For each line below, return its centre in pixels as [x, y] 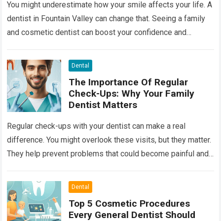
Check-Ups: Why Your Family [132, 93]
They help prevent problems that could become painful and [108, 154]
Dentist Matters [103, 105]
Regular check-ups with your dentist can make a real [96, 126]
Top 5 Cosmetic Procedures [129, 204]
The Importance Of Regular [129, 82]
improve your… [33, 46]
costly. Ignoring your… [45, 168]
